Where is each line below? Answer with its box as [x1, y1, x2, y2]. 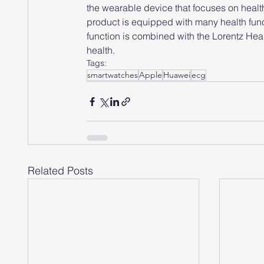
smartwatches [87, 70, 138, 80]
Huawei [163, 70, 190, 80]
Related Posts [28, 164, 93, 177]
